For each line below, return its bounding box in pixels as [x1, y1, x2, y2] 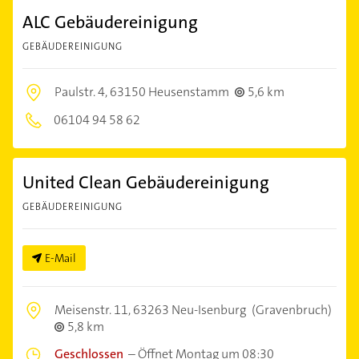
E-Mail [45, 250, 76, 265]
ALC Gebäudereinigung [22, 10, 198, 34]
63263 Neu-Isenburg [133, 301, 246, 318]
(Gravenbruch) [249, 301, 332, 318]
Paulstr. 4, [54, 83, 110, 100]
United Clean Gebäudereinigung [22, 170, 269, 194]
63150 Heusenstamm [110, 83, 229, 100]
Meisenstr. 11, [54, 301, 133, 318]
